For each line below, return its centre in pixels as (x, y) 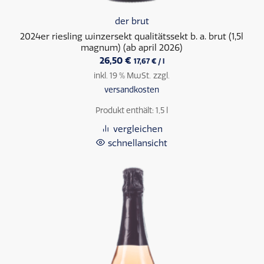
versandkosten (132, 89)
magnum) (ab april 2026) (132, 47)
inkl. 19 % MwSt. (123, 75)
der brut (132, 21)
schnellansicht (138, 143)
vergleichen (138, 129)
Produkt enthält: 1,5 (131, 110)
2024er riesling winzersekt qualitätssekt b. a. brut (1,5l (132, 36)
